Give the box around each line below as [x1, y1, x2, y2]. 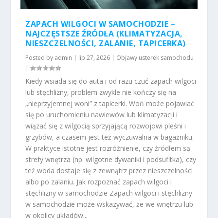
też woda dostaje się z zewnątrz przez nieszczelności [25, 165, 193, 175]
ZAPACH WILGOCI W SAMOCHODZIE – [25, 18, 176, 29]
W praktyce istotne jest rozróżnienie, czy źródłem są [25, 143, 191, 153]
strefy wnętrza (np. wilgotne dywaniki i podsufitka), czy [25, 154, 197, 164]
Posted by [25, 53, 55, 62]
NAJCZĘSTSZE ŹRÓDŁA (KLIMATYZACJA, [25, 28, 183, 39]
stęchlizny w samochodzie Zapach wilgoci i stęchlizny [25, 188, 193, 198]
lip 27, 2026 [78, 53, 110, 62]
